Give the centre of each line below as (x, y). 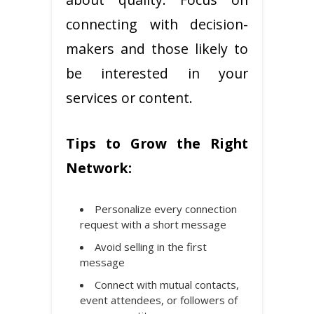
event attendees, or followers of (159, 300)
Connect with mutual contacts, (167, 284)
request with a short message (153, 224)
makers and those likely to (157, 48)
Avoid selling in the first (151, 246)
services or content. (129, 97)
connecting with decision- (157, 24)
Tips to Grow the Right (157, 143)
